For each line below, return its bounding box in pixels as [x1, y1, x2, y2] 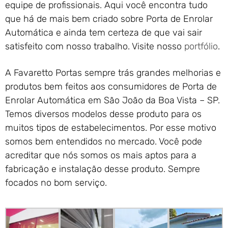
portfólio [184, 41, 218, 52]
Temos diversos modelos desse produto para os [5, 108, 202, 120]
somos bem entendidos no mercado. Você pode [5, 136, 202, 148]
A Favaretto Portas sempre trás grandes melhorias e [5, 67, 221, 79]
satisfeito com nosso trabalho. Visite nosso [5, 41, 184, 52]
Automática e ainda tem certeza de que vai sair [5, 27, 202, 39]
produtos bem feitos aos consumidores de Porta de [5, 81, 217, 93]
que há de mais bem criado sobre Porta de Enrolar [5, 13, 213, 25]
